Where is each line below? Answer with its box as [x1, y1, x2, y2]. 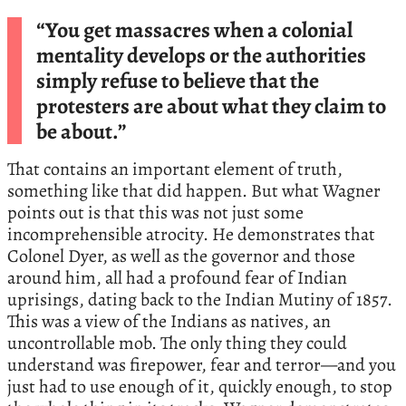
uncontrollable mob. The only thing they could [7, 330, 347, 355]
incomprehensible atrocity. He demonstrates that [7, 221, 375, 246]
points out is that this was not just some [7, 199, 304, 225]
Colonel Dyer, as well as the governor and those [7, 243, 355, 268]
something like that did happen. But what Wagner [7, 178, 381, 203]
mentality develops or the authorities [36, 40, 366, 70]
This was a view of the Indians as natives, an [7, 308, 331, 333]
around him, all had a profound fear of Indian [7, 265, 347, 290]
